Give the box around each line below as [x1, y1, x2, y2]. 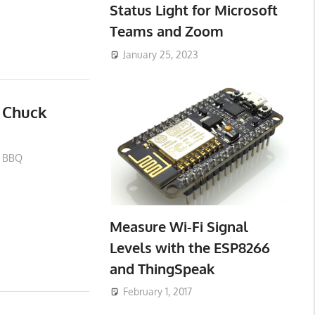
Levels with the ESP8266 [109, 238, 270, 257]
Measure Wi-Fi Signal [109, 217, 248, 236]
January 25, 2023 [122, 48, 198, 60]
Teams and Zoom [109, 22, 224, 41]
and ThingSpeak [109, 259, 214, 278]
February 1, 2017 [122, 285, 192, 298]
